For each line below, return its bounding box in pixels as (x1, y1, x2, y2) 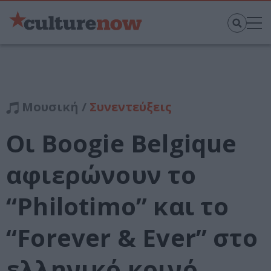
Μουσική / (19, 99, 90, 116)
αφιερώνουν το (6, 158, 197, 192)
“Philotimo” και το (6, 189, 229, 223)
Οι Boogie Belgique (6, 126, 237, 160)
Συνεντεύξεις (90, 99, 172, 116)
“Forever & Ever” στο (6, 221, 258, 255)
